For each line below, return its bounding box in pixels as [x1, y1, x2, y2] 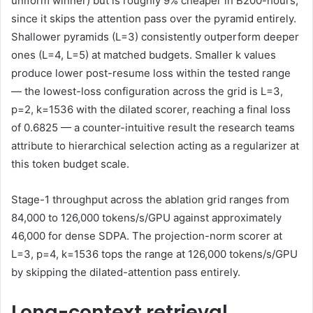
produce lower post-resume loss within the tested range [11, 66, 291, 80]
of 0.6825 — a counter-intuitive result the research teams [11, 121, 295, 135]
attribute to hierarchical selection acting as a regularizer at [11, 139, 299, 153]
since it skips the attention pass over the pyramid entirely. [11, 12, 296, 26]
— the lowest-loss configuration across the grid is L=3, [11, 85, 283, 99]
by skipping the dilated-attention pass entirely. [11, 265, 240, 279]
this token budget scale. [11, 157, 129, 171]
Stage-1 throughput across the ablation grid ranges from [11, 193, 289, 207]
